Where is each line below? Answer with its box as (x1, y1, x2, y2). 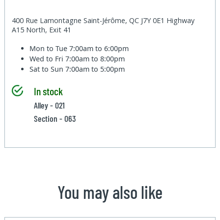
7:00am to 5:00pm (65, 64, 125, 74)
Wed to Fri (29, 54, 66, 63)
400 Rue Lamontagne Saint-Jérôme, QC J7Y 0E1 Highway (12, 15, 195, 25)
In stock (33, 84, 63, 97)
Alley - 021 (33, 99, 65, 110)
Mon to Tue (29, 43, 70, 53)
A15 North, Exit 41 (12, 25, 72, 34)
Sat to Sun (29, 64, 66, 74)
